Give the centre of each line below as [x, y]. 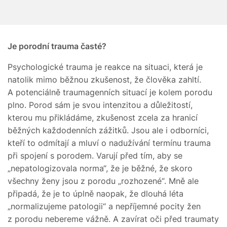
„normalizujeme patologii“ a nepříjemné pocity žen [104, 206]
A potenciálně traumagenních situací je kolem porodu [110, 92]
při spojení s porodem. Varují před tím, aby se [95, 155]
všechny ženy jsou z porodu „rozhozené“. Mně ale [103, 181]
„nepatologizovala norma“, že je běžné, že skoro [100, 168]
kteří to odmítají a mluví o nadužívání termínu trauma [109, 143]
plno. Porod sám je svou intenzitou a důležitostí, [100, 105]
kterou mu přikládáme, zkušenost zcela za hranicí [103, 117]
